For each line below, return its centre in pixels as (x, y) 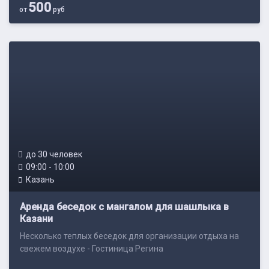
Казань (40, 180)
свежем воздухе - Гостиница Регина (92, 249)
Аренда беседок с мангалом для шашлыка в (124, 207)
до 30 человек (54, 154)
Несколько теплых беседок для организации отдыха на (129, 236)
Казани (36, 219)
